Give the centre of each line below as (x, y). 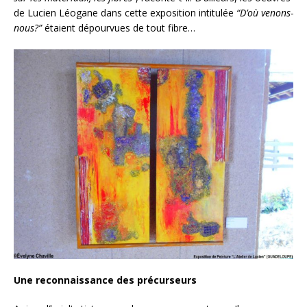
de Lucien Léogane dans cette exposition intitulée (125, 13)
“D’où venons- (265, 13)
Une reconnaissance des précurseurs (105, 280)
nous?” (29, 28)
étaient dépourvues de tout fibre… (120, 28)
